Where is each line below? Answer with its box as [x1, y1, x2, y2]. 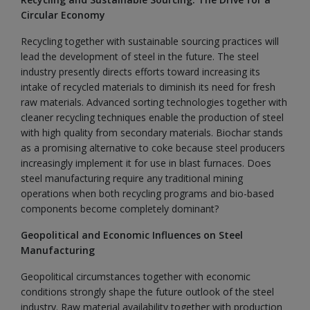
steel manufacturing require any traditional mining [21, 172, 243, 185]
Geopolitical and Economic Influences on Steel [21, 228, 243, 241]
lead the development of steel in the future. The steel [21, 50, 259, 63]
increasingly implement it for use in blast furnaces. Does [21, 156, 271, 170]
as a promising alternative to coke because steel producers [21, 141, 285, 154]
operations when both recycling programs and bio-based [21, 187, 274, 200]
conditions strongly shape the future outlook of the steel [21, 285, 274, 298]
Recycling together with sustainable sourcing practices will [21, 35, 279, 48]
